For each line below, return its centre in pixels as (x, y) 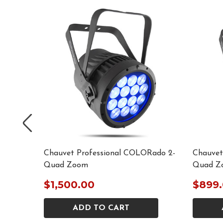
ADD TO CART (101, 208)
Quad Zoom (66, 166)
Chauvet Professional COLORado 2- (110, 154)
